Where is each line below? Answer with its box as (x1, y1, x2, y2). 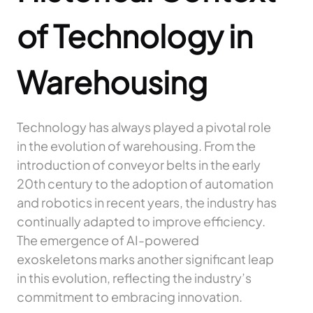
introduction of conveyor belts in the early (17, 156, 261, 173)
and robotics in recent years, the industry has (17, 194, 277, 211)
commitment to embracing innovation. (17, 289, 242, 305)
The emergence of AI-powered (17, 232, 199, 249)
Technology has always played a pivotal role (17, 119, 271, 136)
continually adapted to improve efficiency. (17, 213, 265, 230)
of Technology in (17, 16, 253, 56)
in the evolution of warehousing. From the (17, 138, 256, 154)
